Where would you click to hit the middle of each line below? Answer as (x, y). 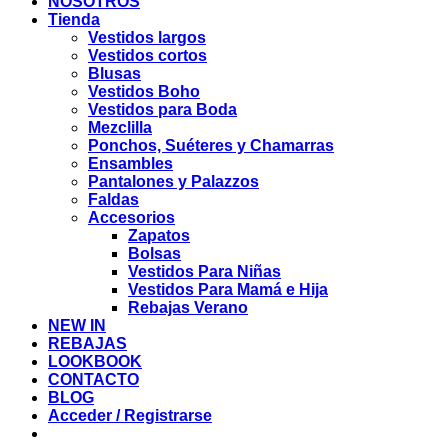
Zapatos (159, 235)
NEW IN (77, 325)
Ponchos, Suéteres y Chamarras (211, 145)
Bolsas (154, 253)
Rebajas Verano (188, 307)
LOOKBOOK (95, 361)
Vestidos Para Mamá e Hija (228, 289)
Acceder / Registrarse (130, 415)
